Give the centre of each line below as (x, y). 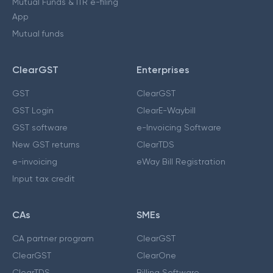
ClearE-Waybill (166, 110)
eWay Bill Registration (181, 161)
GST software (40, 127)
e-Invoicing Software (179, 127)
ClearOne (156, 255)
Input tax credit (44, 178)
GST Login (33, 110)
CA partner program (53, 238)
